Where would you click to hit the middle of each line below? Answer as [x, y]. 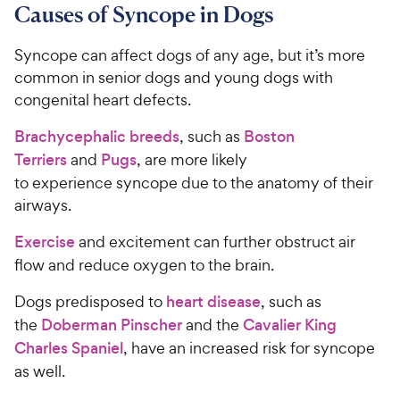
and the [212, 324]
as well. [43, 371]
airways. [46, 204]
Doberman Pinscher [112, 325]
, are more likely [192, 159]
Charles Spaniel [69, 348]
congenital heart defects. [108, 99]
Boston [269, 136]
